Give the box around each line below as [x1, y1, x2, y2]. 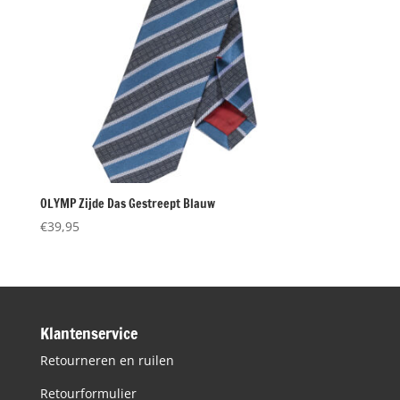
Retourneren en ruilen [39, 351, 174, 369]
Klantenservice [39, 321, 137, 345]
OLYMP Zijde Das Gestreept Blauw [39, 195, 215, 213]
